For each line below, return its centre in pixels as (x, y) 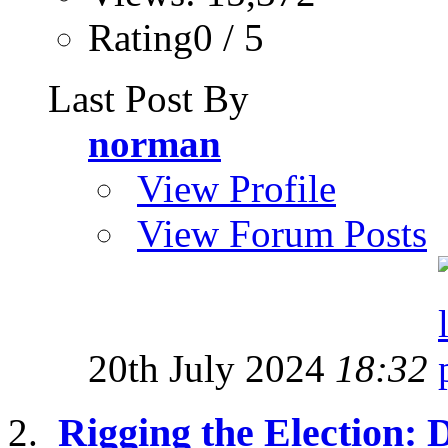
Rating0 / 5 (176, 37)
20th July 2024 (211, 368)
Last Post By (148, 98)
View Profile (236, 188)
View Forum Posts (282, 233)
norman (154, 143)
